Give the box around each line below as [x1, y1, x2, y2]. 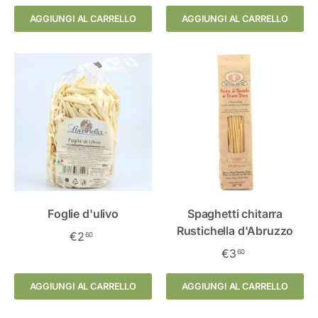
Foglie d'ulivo [48, 206, 119, 221]
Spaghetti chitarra [187, 206, 283, 221]
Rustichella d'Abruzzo [176, 223, 294, 238]
